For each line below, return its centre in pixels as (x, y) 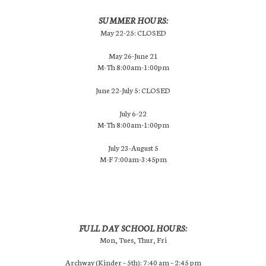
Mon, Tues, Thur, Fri (133, 239)
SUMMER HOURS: (133, 20)
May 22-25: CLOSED (133, 32)
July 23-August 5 (133, 147)
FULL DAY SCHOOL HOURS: (133, 228)
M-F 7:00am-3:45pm (133, 159)
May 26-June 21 (133, 55)
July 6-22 (133, 113)
